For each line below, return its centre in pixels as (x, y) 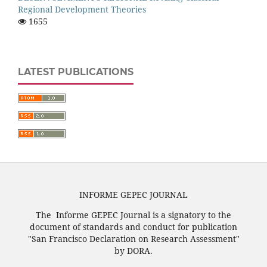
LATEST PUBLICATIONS (76, 72)
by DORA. (133, 251)
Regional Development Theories (82, 10)
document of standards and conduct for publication (133, 227)
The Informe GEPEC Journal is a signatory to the (133, 215)
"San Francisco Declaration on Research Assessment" (133, 239)
